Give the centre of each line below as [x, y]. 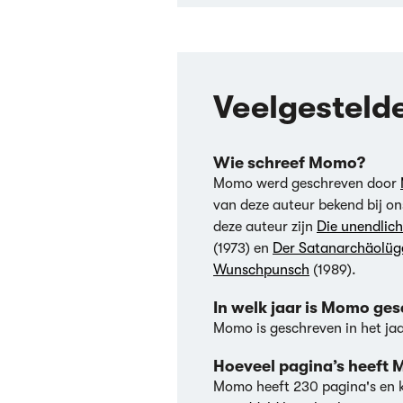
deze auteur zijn [265, 227]
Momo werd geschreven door [307, 184]
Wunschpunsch [261, 270]
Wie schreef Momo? [289, 163]
